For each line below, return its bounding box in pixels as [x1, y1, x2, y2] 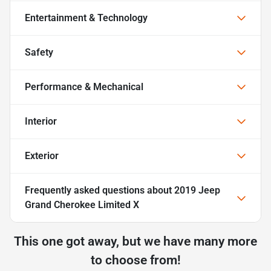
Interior [25, 115, 57, 127]
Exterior [25, 149, 59, 162]
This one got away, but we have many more [14, 233, 257, 249]
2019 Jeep [174, 184, 220, 196]
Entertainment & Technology [25, 11, 148, 24]
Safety [25, 46, 53, 58]
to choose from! [90, 252, 181, 267]
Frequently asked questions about [25, 184, 174, 196]
